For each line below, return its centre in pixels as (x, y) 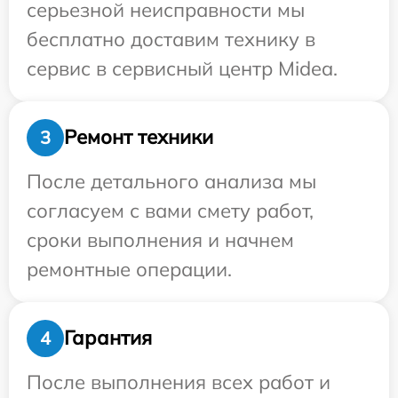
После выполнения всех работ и (179, 382)
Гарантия (108, 338)
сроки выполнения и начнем (160, 239)
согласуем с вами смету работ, (170, 210)
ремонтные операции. (129, 269)
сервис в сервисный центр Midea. (182, 68)
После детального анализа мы (171, 181)
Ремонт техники (139, 137)
